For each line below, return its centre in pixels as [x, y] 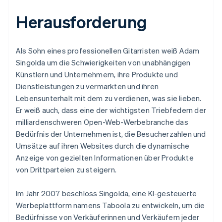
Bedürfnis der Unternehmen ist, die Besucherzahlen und [111, 134]
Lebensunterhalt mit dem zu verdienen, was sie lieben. [109, 98]
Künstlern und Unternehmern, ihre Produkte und [97, 74]
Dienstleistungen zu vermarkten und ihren [87, 86]
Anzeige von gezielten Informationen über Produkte [105, 157]
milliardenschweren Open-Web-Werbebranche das [102, 122]
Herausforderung [82, 21]
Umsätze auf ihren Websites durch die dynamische [103, 145]
